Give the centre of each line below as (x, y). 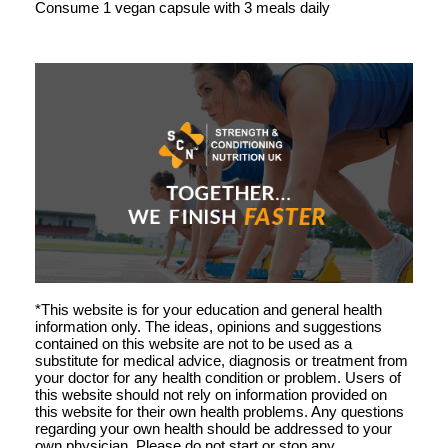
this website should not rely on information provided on (211, 394)
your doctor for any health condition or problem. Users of (218, 377)
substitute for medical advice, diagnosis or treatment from (221, 360)
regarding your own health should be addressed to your (213, 428)
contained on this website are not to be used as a (193, 343)
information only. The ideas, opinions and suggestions (208, 326)
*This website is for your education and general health (208, 309)
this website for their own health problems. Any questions (219, 411)
